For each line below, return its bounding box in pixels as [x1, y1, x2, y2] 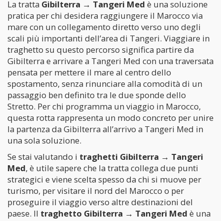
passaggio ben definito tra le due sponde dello [7, 89, 186, 101]
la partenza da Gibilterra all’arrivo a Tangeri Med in [7, 123, 203, 135]
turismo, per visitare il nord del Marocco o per [7, 185, 184, 196]
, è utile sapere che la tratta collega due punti [26, 162, 198, 174]
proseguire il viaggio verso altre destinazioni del [7, 196, 193, 208]
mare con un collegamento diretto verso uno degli [7, 21, 201, 33]
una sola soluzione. [7, 135, 81, 146]
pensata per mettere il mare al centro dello [7, 67, 171, 78]
